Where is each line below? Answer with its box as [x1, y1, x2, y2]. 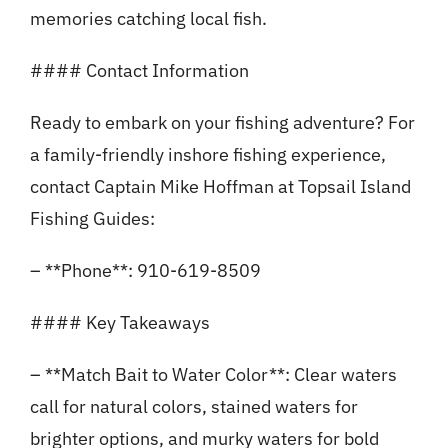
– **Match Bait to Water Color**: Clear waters [29, 363, 397, 387]
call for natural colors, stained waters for [29, 395, 358, 419]
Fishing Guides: [29, 207, 155, 231]
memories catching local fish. [29, 7, 267, 31]
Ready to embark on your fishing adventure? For [29, 111, 415, 135]
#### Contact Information [29, 59, 249, 83]
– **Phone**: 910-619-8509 [29, 259, 261, 283]
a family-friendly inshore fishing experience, [29, 143, 386, 167]
